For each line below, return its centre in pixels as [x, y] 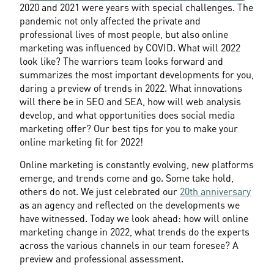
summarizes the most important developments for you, [137, 74]
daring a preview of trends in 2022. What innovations [131, 88]
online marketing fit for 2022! [82, 142]
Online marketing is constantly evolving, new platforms [137, 164]
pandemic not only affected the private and [110, 20]
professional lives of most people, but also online [124, 34]
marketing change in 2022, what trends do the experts [135, 231]
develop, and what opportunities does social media [128, 115]
